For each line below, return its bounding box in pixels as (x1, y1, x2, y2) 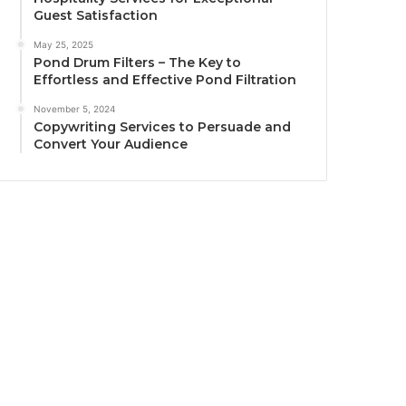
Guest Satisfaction (34, 6, 159, 24)
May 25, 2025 (34, 38, 94, 50)
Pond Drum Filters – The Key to (34, 53, 242, 71)
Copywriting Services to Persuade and (34, 118, 292, 135)
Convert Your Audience (34, 135, 188, 152)
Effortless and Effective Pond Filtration (34, 71, 297, 88)
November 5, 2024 (34, 102, 116, 114)
